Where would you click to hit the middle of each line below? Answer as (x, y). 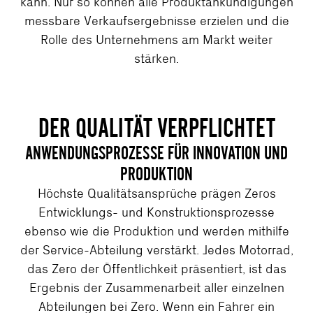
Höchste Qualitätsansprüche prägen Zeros (156, 194)
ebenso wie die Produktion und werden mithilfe (156, 231)
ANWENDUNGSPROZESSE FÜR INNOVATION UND (156, 153)
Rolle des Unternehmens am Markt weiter (156, 40)
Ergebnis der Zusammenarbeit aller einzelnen (156, 288)
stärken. (156, 59)
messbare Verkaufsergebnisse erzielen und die (156, 21)
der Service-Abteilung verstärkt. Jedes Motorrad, (156, 250)
